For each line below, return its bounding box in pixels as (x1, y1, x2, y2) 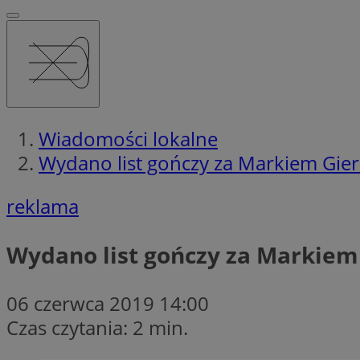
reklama (6, 192, 79, 219)
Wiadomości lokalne (39, 125, 218, 152)
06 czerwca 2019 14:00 (6, 289, 209, 317)
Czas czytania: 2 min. (6, 313, 188, 341)
